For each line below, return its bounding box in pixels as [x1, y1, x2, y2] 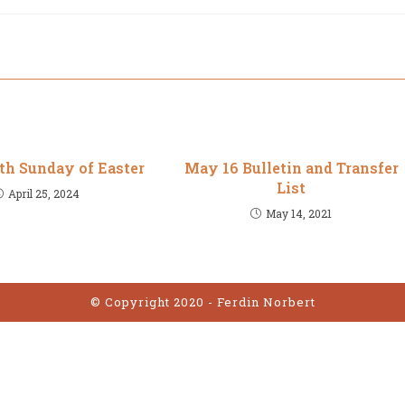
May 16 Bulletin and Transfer [184, 158, 399, 177]
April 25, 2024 [8, 186, 80, 201]
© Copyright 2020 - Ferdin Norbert [89, 294, 316, 310]
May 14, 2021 [266, 206, 333, 221]
